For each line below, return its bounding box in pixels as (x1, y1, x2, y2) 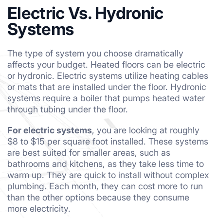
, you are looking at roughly (92, 125, 200, 136)
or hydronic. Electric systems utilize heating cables (7, 71, 208, 81)
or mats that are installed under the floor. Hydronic (7, 82, 206, 92)
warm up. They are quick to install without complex (7, 170, 209, 181)
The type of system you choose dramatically (7, 48, 183, 59)
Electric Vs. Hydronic (7, 3, 163, 23)
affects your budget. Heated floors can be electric (7, 59, 205, 70)
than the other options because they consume (7, 192, 189, 203)
